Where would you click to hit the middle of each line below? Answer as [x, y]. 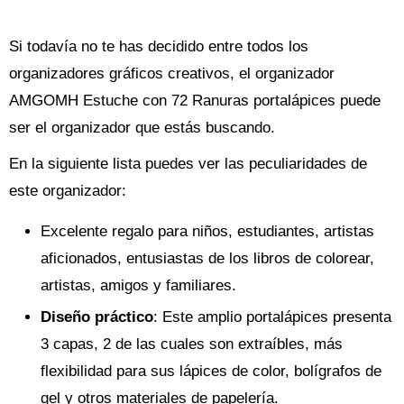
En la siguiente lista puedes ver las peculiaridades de [188, 164]
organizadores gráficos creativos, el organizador [172, 74]
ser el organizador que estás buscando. [142, 128]
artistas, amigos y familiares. [138, 286]
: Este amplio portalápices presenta [272, 317]
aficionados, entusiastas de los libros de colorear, [207, 259]
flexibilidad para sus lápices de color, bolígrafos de [211, 372]
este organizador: [68, 191]
